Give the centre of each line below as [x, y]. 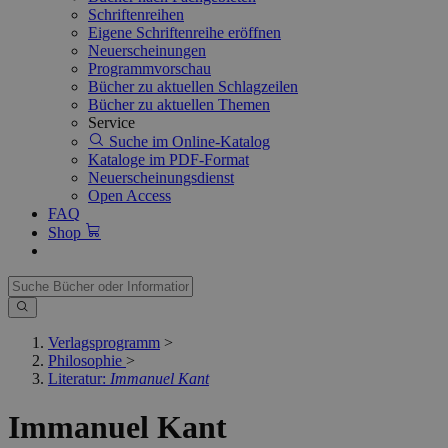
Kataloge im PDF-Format [168, 159]
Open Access [129, 195]
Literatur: [79, 378]
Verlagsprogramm [104, 342]
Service [111, 122]
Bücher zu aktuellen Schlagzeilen [193, 86]
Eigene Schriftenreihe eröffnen [184, 32]
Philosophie [85, 360]
